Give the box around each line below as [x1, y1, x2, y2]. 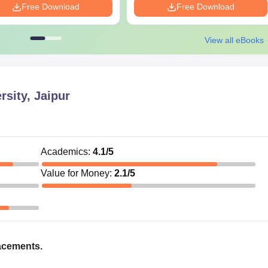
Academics [40, 146, 88, 157]
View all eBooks [205, 35, 267, 45]
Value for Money [40, 168, 109, 179]
